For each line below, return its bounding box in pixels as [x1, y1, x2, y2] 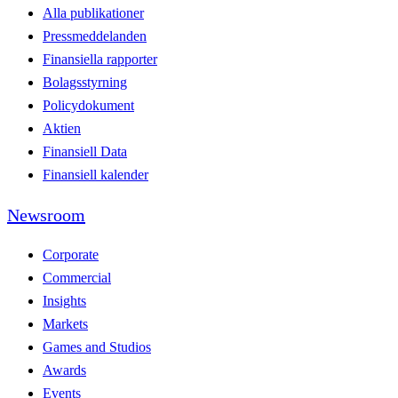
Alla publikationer [43, 4, 144, 20]
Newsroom [7, 204, 85, 225]
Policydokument [43, 97, 134, 113]
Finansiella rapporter [43, 51, 157, 67]
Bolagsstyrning [43, 74, 127, 90]
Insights [43, 292, 86, 308]
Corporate [43, 246, 99, 262]
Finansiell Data [43, 143, 127, 159]
